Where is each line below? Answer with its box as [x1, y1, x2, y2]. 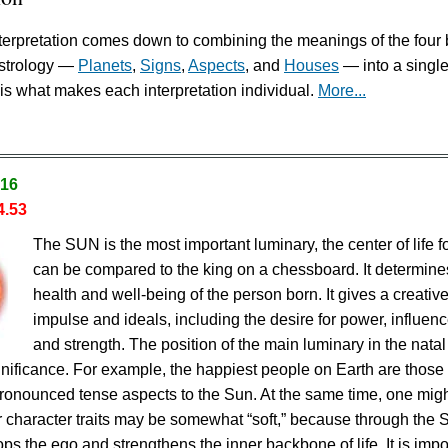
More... [318, 82, 366, 100]
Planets [78, 57, 132, 75]
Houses [284, 57, 339, 75]
